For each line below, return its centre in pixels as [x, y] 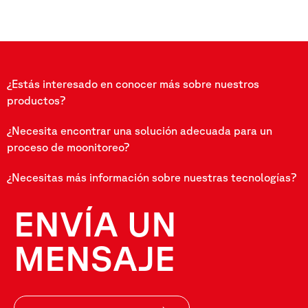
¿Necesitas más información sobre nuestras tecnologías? [152, 177]
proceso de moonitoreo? [68, 147]
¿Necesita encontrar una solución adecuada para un [140, 130]
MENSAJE [95, 257]
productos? [36, 100]
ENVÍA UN [95, 223]
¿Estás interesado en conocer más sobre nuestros [133, 84]
